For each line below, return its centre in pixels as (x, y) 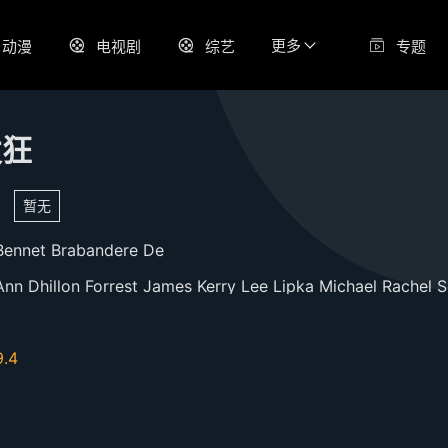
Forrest (114, 286)
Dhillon (56, 286)
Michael (350, 286)
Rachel (409, 286)
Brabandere (97, 250)
